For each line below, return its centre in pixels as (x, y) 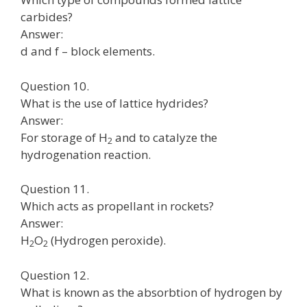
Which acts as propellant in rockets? (117, 206)
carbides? (47, 17)
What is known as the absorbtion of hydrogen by (151, 292)
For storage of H (64, 137)
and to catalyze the (165, 137)
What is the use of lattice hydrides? (114, 103)
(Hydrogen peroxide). (107, 240)
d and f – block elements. (88, 51)
